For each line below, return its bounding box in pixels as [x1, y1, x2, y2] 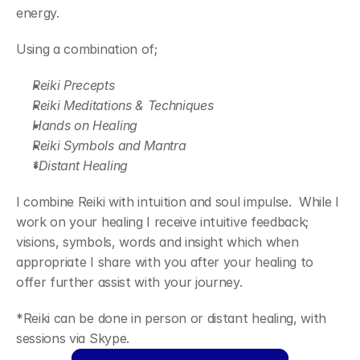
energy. [16, 5, 59, 21]
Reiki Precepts [32, 77, 115, 93]
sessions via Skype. [16, 330, 129, 346]
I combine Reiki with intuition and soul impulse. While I [16, 194, 339, 210]
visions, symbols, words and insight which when [16, 234, 299, 250]
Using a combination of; [16, 41, 157, 57]
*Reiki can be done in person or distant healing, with [16, 310, 327, 326]
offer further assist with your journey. [16, 274, 243, 290]
